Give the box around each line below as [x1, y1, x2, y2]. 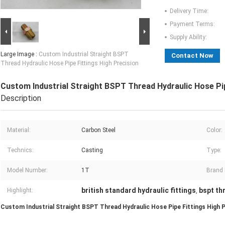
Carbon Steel [81, 127, 116, 134]
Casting [81, 147, 103, 154]
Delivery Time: [170, 8, 208, 15]
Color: [206, 127, 222, 134]
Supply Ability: [170, 34, 207, 41]
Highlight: [7, 187, 33, 194]
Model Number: [7, 167, 48, 174]
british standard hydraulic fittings [81, 186, 196, 195]
